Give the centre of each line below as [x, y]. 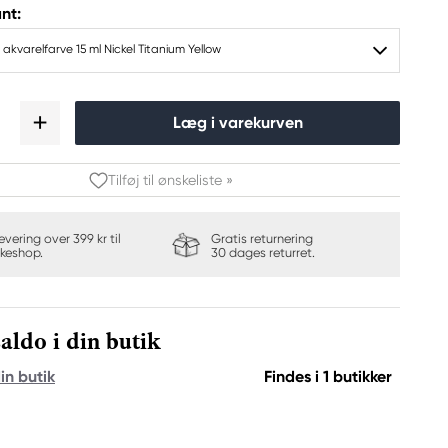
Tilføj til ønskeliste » [170, 180]
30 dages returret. [262, 252]
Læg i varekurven [237, 122]
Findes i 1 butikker [328, 376]
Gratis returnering [263, 238]
